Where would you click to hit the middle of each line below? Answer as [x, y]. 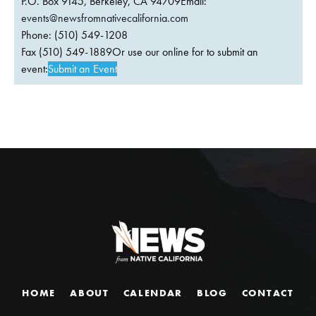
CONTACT [268, 293]
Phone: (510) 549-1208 [74, 35]
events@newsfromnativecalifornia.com [104, 18]
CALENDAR [153, 293]
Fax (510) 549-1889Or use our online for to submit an [139, 52]
